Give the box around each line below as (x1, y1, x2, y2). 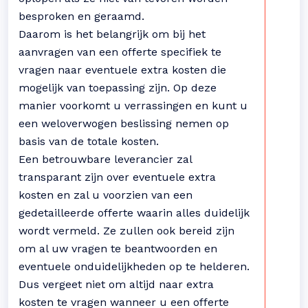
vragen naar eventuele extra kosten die (19, 63, 226, 76)
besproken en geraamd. (19, 10, 144, 23)
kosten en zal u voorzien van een (19, 188, 192, 201)
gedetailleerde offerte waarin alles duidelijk (19, 206, 250, 219)
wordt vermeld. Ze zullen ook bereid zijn (19, 224, 234, 237)
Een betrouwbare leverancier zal (19, 153, 192, 166)
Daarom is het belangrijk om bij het (19, 27, 206, 41)
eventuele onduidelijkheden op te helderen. (19, 260, 250, 273)
